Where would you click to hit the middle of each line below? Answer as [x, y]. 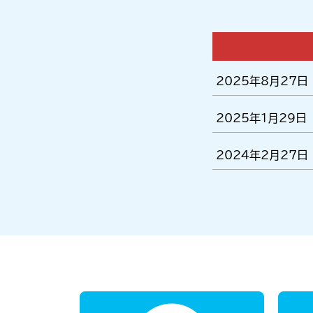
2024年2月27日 [262, 155]
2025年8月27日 [262, 81]
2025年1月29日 [261, 118]
